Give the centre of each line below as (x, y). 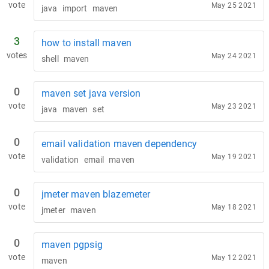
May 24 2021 (234, 56)
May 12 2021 (234, 258)
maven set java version (91, 93)
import (75, 8)
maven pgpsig (72, 245)
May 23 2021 (234, 106)
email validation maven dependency (119, 144)
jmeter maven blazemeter (96, 194)
